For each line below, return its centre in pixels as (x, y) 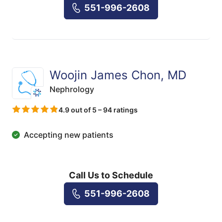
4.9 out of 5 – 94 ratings (98, 110)
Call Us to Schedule (111, 175)
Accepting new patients (69, 135)
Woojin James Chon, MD (118, 75)
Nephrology (72, 89)
